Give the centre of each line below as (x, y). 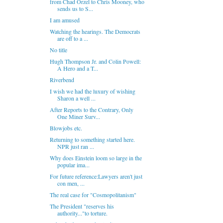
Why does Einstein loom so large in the (96, 158)
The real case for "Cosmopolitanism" (93, 195)
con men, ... (71, 183)
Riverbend (62, 80)
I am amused (64, 20)
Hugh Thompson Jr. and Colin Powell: (95, 61)
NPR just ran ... (75, 146)
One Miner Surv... (78, 116)
